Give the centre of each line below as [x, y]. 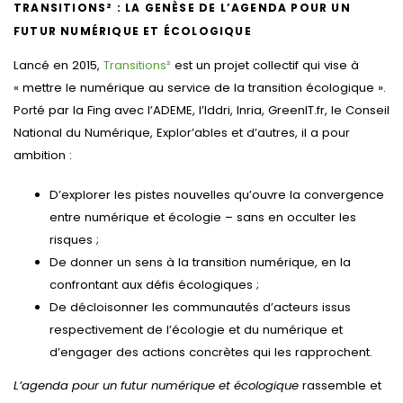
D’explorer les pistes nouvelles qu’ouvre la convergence [217, 195]
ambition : [43, 155]
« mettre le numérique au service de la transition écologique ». [200, 87]
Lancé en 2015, [58, 65]
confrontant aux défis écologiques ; [154, 285]
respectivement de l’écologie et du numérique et [196, 330]
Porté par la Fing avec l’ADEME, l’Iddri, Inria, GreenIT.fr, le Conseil [201, 110]
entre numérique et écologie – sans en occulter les [203, 218]
